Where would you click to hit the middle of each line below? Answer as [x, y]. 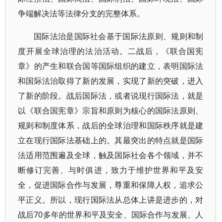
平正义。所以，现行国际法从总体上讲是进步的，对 [111, 200]
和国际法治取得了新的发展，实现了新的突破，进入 [111, 81]
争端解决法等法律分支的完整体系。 [81, 13]
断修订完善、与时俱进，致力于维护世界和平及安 [111, 170]
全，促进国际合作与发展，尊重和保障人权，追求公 [111, 185]
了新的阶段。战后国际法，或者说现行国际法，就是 [111, 96]
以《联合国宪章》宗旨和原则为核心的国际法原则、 [111, 111]
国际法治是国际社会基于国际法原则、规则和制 [119, 36]
